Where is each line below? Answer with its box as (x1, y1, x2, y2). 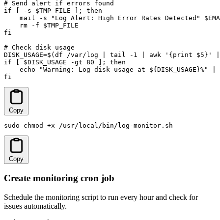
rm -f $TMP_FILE (4, 21, 79, 29)
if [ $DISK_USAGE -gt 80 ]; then (4, 58, 126, 66)
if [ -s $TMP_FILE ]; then (4, 6, 102, 14)
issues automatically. (4, 202, 67, 211)
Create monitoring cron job (4, 173, 114, 184)
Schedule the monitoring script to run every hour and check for (4, 193, 198, 202)
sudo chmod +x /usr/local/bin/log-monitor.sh (4, 121, 173, 129)
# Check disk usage (4, 43, 75, 51)
